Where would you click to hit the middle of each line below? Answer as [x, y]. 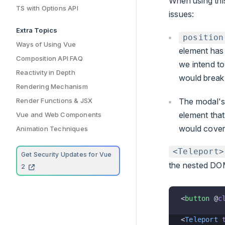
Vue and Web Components [59, 115]
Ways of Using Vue [46, 44]
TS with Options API [47, 8]
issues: [182, 14]
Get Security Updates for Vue [67, 154]
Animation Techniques [52, 129]
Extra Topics [37, 30]
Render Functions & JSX [54, 100]
